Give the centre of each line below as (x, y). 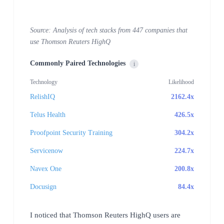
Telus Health (48, 114)
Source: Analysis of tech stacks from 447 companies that (109, 30)
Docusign (43, 186)
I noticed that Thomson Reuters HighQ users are (105, 215)
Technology (44, 82)
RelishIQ (42, 96)
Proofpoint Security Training (71, 132)
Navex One (46, 168)
